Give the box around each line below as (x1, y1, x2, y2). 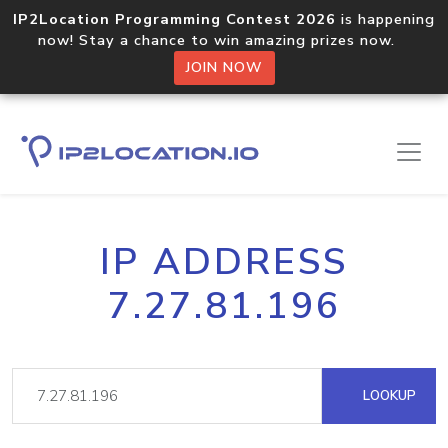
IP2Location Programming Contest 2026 (13, 9, 336, 29)
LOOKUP (359, 386, 416, 405)
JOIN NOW (185, 58, 263, 77)
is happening (336, 9, 435, 29)
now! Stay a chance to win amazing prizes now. (38, 30, 410, 50)
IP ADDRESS (100, 237, 348, 287)
